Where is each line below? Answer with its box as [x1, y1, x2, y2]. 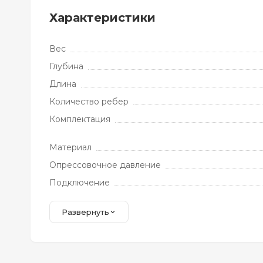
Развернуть [62, 207, 109, 217]
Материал [49, 142, 92, 153]
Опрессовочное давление [49, 160, 161, 170]
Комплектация [49, 114, 110, 124]
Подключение [49, 177, 110, 188]
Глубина [49, 61, 83, 72]
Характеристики [49, 11, 156, 25]
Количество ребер [49, 96, 129, 107]
